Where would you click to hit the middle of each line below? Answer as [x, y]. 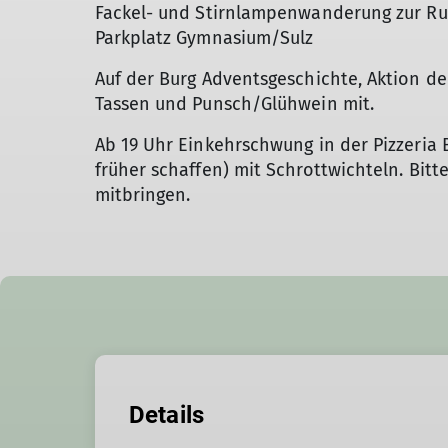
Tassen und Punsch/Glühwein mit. [234, 104]
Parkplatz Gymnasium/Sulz [204, 38]
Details [166, 415]
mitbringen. [142, 195]
